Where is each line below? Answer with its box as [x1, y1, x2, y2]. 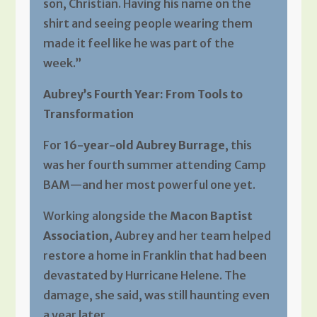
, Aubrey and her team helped [108, 228, 271, 243]
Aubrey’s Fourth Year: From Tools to [42, 86, 243, 101]
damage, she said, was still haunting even [42, 287, 270, 302]
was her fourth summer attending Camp [42, 157, 266, 172]
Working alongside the [42, 208, 170, 223]
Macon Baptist [169, 208, 253, 223]
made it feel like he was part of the [42, 35, 234, 50]
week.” [42, 55, 81, 70]
